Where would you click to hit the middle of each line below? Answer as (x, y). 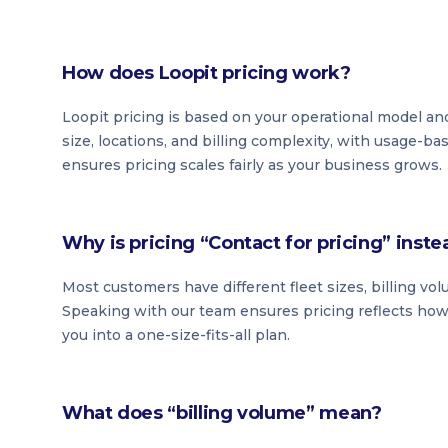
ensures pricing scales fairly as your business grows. (252, 165)
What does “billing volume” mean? (222, 413)
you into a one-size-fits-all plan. (176, 335)
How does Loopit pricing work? (206, 73)
